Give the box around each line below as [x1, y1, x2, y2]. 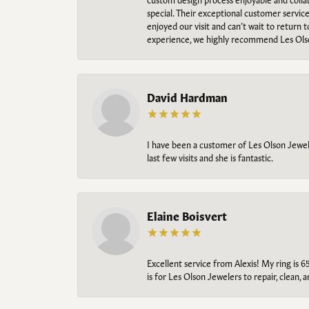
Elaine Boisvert [147, 208, 227, 223]
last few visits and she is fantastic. [147, 151, 273, 163]
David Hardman [147, 89, 228, 104]
